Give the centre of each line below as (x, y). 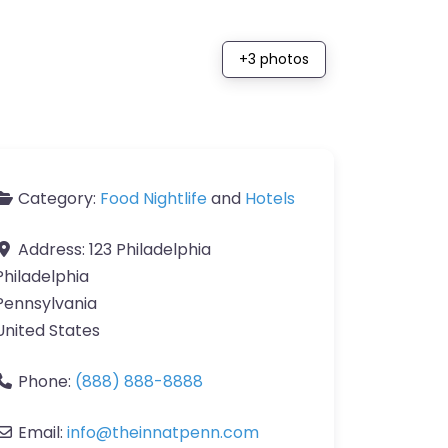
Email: (42, 432)
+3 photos (274, 59)
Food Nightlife (153, 198)
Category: (59, 198)
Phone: (46, 381)
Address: (53, 249)
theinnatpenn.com (185, 432)
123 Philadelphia (150, 249)
